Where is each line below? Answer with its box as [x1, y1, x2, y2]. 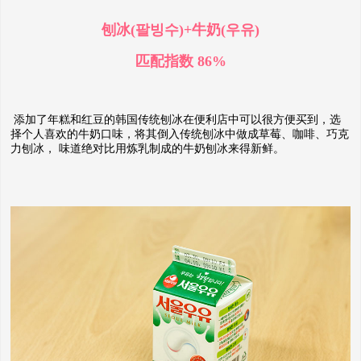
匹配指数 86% [135, 53, 226, 70]
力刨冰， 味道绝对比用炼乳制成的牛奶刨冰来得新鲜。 [10, 143, 284, 156]
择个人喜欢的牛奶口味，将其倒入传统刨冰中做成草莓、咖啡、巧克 [10, 128, 349, 141]
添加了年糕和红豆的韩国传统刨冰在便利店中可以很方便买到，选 [10, 114, 341, 127]
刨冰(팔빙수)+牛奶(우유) [102, 22, 259, 39]
